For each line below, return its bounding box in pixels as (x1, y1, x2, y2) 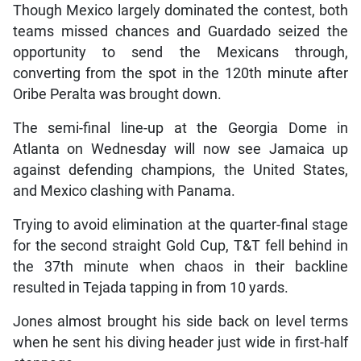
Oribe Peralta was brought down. (12, 85, 222, 102)
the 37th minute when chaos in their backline (12, 258, 349, 275)
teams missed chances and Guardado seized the (12, 23, 349, 39)
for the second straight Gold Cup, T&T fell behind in (12, 237, 349, 254)
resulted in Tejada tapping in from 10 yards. (12, 279, 288, 296)
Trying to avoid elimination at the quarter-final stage (12, 216, 349, 233)
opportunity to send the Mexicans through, (12, 44, 349, 60)
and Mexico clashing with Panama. (12, 182, 235, 199)
